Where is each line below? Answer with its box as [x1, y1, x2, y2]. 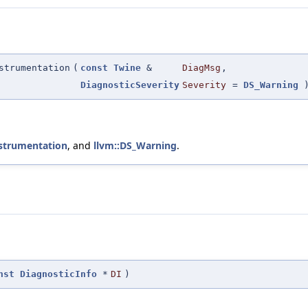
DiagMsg [182, 63, 221, 74]
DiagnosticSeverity [80, 80, 179, 91]
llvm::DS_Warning [93, 139, 177, 153]
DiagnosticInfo [20, 269, 97, 280]
